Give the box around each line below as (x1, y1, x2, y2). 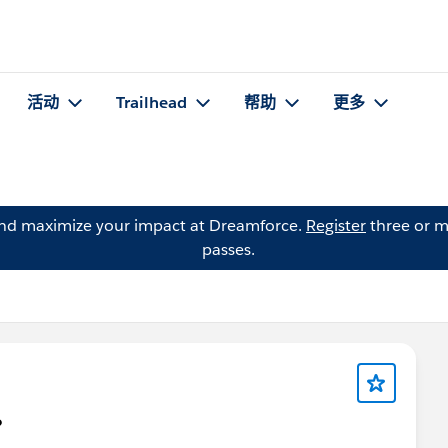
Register (306, 215, 366, 236)
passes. (201, 239, 255, 260)
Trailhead (116, 92, 187, 114)
